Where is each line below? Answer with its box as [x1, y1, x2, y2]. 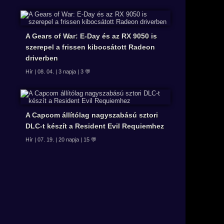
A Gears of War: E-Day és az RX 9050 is [25, 32, 157, 40]
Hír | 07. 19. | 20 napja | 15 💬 [25, 136, 96, 143]
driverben [25, 54, 58, 62]
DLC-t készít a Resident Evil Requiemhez [25, 122, 164, 130]
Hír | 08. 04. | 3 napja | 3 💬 [25, 68, 90, 75]
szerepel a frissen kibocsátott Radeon [25, 43, 155, 51]
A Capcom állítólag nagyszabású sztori [25, 111, 158, 119]
